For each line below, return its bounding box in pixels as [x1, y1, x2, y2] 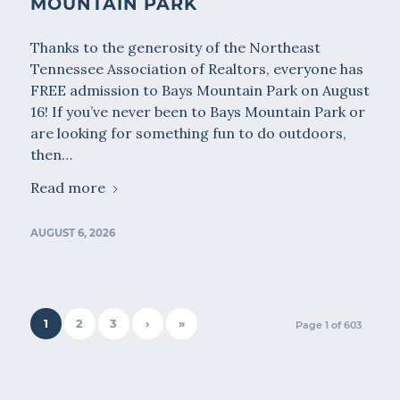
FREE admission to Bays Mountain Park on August [29, 81, 370, 100]
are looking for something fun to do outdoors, [29, 124, 346, 143]
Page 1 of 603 [296, 319, 362, 332]
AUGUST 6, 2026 [29, 227, 115, 240]
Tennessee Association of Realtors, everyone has [29, 60, 363, 79]
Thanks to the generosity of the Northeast [29, 38, 321, 57]
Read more [29, 179, 105, 197]
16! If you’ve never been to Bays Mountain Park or [29, 103, 365, 121]
